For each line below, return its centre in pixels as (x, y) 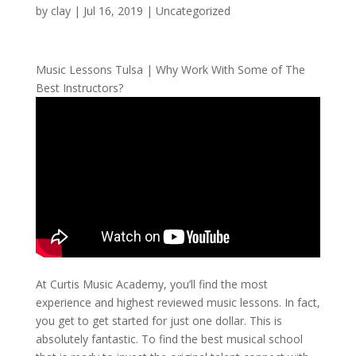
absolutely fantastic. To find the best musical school (169, 339)
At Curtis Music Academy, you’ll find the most (151, 284)
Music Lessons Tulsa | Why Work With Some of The (170, 69)
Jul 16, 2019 (113, 10)
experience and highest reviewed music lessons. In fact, (178, 303)
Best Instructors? (79, 87)
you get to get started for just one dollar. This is (159, 321)
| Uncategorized (186, 10)
